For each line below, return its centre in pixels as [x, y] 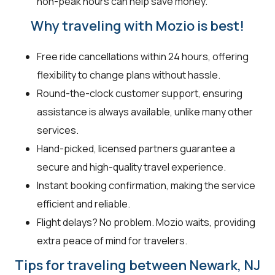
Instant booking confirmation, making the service [146, 186]
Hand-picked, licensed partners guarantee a [136, 149]
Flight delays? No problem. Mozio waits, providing [146, 223]
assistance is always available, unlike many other [145, 112]
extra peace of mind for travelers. [112, 241]
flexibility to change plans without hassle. [129, 75]
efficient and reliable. [83, 204]
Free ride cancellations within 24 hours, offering [143, 57]
